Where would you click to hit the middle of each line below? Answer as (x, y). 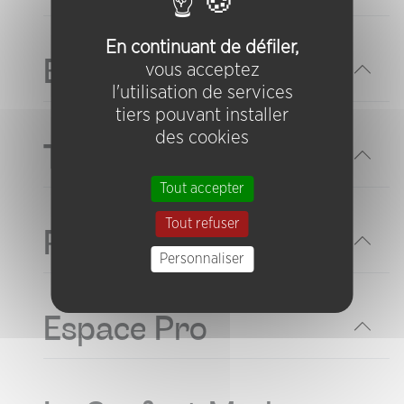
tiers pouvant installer (202, 115)
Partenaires (129, 241)
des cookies (202, 137)
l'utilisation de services (202, 92)
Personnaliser (202, 258)
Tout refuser (202, 223)
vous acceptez (202, 69)
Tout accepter (202, 188)
